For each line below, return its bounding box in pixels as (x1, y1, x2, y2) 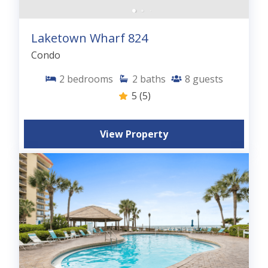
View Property (100, 127, 168, 141)
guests (193, 72, 223, 86)
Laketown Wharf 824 (31, 29, 148, 46)
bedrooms (67, 72, 113, 86)
